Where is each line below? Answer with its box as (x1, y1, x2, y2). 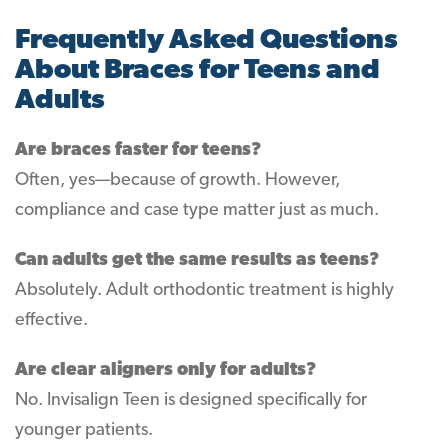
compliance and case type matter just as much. (15, 201, 379, 220)
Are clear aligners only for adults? (15, 361, 316, 380)
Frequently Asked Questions (15, 27, 398, 55)
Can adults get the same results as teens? (15, 251, 379, 270)
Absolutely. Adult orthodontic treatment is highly (15, 281, 394, 300)
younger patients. (15, 421, 153, 440)
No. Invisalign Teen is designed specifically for (15, 391, 367, 410)
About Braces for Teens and (15, 57, 380, 85)
